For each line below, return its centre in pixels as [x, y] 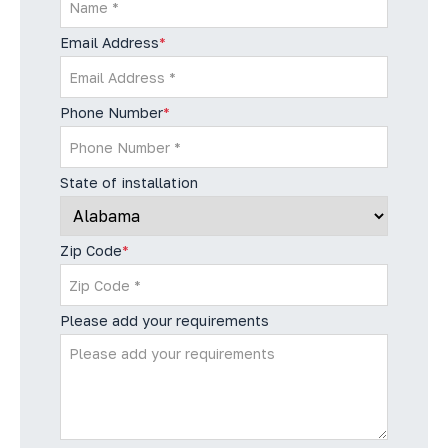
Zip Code [91, 250]
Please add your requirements [164, 320]
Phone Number [111, 112]
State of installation [129, 182]
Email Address [109, 42]
